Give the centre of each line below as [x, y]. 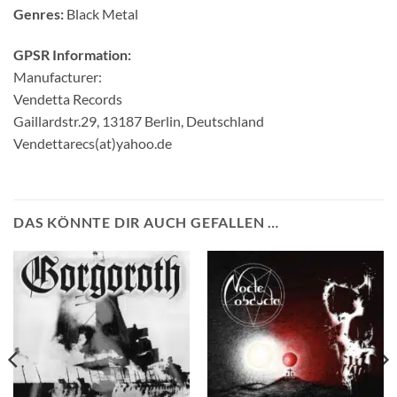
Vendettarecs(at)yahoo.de [93, 144]
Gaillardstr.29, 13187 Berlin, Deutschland [139, 121]
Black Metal [101, 14]
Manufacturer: [58, 77]
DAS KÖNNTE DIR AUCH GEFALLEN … [146, 222]
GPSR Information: [72, 55]
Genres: [39, 14]
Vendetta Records [68, 99]
